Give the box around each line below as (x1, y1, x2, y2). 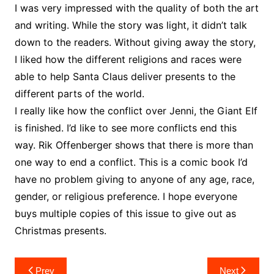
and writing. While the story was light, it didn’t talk (14, 18, 247, 31)
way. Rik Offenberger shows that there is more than (14, 138, 253, 151)
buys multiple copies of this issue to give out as (14, 207, 236, 220)
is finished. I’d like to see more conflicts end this (14, 121, 237, 134)
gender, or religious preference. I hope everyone (14, 190, 237, 202)
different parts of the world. (14, 87, 144, 100)
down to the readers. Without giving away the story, (14, 35, 256, 48)
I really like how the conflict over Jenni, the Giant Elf (14, 104, 257, 117)
